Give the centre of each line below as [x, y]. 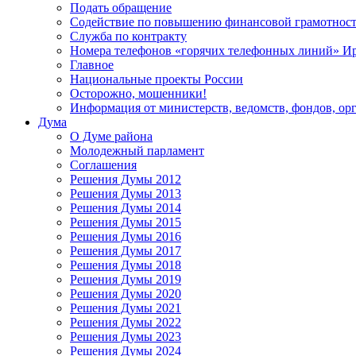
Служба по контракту [128, 36]
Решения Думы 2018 [126, 265]
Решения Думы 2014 [126, 207]
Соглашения [103, 164]
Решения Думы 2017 [126, 250]
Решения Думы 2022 [126, 322]
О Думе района [111, 136]
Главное [92, 64]
